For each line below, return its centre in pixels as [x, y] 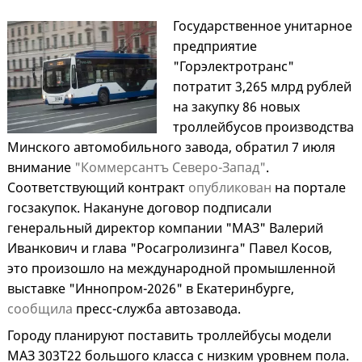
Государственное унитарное [262, 26]
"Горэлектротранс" [233, 67]
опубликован [230, 188]
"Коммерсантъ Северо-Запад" [170, 168]
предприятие [215, 46]
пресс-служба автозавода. [157, 309]
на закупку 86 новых [236, 107]
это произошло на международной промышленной [171, 269]
